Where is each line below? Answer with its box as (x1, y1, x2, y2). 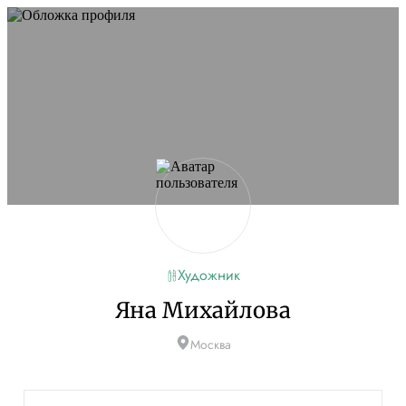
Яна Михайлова (115, 296, 291, 324)
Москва (189, 335, 231, 353)
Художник (177, 265, 240, 285)
